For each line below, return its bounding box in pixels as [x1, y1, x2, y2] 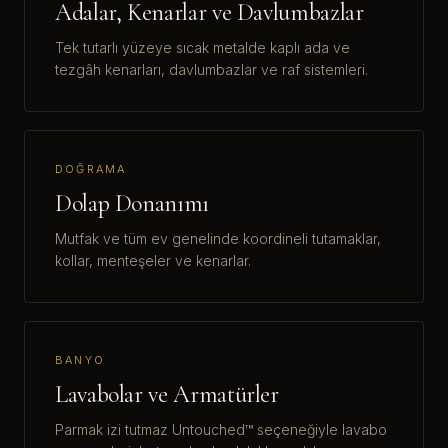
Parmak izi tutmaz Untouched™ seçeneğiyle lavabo [55, 421, 387, 439]
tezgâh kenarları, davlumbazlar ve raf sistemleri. [55, 61, 368, 79]
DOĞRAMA [55, 162, 127, 177]
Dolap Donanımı [55, 189, 209, 219]
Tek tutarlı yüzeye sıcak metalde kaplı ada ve [55, 39, 350, 57]
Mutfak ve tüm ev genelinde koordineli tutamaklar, [55, 230, 381, 248]
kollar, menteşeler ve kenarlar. [55, 252, 251, 270]
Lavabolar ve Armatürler [55, 380, 279, 410]
